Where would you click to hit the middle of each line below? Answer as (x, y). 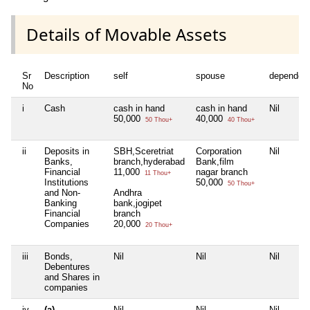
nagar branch (222, 172)
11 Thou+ (157, 173)
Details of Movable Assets (127, 35)
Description (67, 76)
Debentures (67, 267)
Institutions (66, 183)
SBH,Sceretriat (144, 152)
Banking (61, 203)
